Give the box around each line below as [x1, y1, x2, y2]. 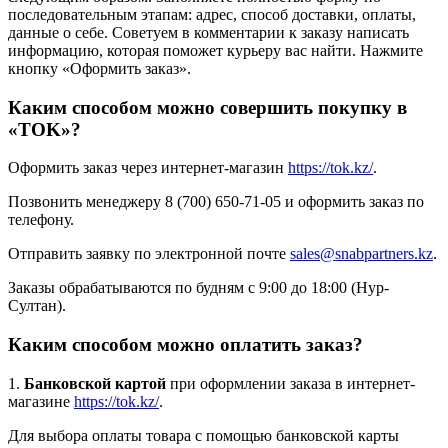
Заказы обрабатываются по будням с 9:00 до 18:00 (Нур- [8, 279, 389, 297]
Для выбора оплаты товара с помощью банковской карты [8, 426, 399, 444]
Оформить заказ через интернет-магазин [8, 159, 288, 177]
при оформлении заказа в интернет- [166, 374, 415, 392]
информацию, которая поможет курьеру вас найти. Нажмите [8, 41, 423, 59]
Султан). [8, 297, 66, 315]
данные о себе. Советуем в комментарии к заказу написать [8, 23, 409, 41]
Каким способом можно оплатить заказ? [8, 333, 363, 355]
